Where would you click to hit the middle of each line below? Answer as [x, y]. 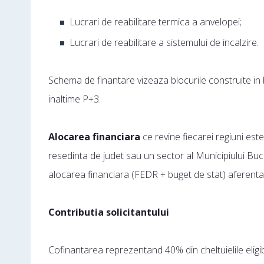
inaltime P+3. [75, 99]
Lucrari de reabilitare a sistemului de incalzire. [164, 42]
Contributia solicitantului [109, 212]
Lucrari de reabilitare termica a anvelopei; [156, 22]
